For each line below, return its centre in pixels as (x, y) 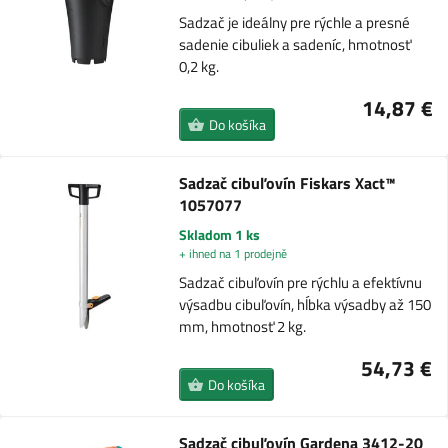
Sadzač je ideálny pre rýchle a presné (295, 23)
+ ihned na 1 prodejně (232, 254)
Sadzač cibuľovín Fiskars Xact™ (287, 183)
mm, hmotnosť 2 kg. (242, 327)
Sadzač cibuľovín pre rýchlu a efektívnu (300, 283)
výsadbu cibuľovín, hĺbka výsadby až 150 (304, 305)
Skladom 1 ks (219, 235)
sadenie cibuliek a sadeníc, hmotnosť (295, 45)
